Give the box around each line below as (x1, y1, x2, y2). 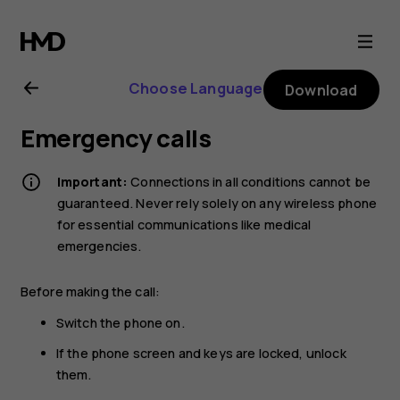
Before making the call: (20, 282, 161, 300)
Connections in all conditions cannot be (128, 172, 371, 190)
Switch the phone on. (55, 313, 185, 331)
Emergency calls (20, 121, 212, 155)
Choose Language (128, 78, 263, 98)
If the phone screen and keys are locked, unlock (55, 345, 346, 362)
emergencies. (56, 237, 142, 254)
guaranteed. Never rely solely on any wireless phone (56, 194, 378, 212)
